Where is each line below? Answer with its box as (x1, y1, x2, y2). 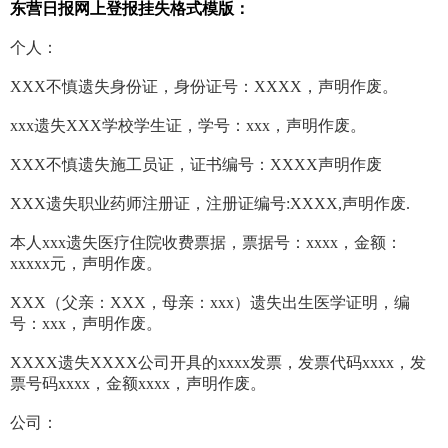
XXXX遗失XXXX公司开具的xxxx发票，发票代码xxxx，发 (10, 354, 426, 372)
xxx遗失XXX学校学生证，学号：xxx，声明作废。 (10, 117, 366, 135)
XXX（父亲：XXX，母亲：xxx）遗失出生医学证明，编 (10, 294, 410, 312)
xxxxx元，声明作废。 (10, 255, 162, 273)
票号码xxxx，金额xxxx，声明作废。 (10, 375, 266, 393)
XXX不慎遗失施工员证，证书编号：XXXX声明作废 (10, 156, 382, 174)
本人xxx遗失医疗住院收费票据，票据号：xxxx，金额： (10, 234, 402, 252)
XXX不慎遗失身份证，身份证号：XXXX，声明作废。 (10, 78, 398, 96)
